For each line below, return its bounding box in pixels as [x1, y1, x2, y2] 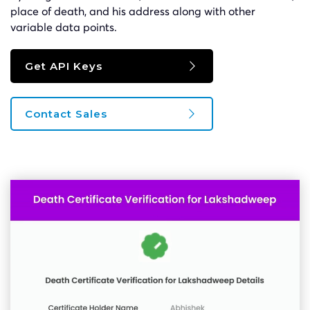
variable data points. [10, 19, 117, 34]
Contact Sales [25, 107, 107, 120]
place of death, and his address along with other [10, 3, 255, 18]
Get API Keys [25, 59, 102, 73]
